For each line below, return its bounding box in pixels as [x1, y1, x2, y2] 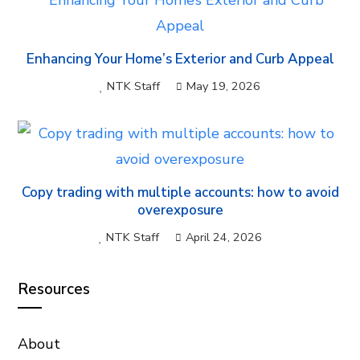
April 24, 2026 [185, 229, 262, 245]
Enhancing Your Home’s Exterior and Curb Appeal [26, 50, 334, 68]
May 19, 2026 [186, 78, 260, 94]
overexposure [137, 201, 223, 219]
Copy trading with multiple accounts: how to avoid [21, 183, 339, 202]
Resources [18, 279, 91, 300]
